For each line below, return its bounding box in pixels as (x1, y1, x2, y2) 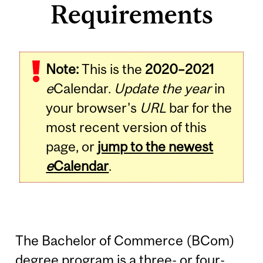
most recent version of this (46, 119, 207, 136)
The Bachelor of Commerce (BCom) (15, 232, 235, 249)
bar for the (166, 100, 232, 116)
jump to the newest (97, 139, 214, 155)
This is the (79, 61, 146, 77)
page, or (46, 139, 98, 155)
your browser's (46, 100, 140, 116)
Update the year (114, 80, 212, 97)
